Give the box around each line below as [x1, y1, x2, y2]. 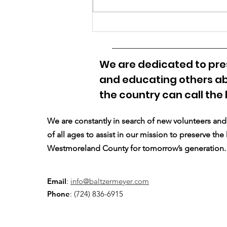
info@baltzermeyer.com [70, 176, 149, 186]
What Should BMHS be [105, 22, 208, 35]
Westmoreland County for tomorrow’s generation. [47, 143, 226, 154]
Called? [105, 36, 141, 49]
